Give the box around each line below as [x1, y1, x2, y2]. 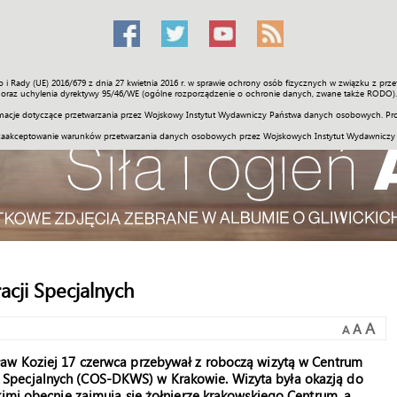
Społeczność [48, 79, 121, 97]
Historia [184, 79, 230, 97]
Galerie [246, 79, 288, 97]
